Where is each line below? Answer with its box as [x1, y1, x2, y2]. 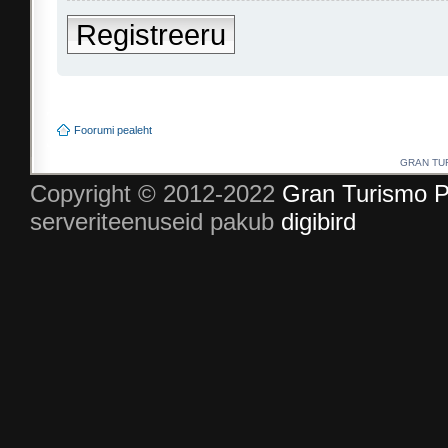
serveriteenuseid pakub [30, 207, 281, 235]
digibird [281, 207, 356, 235]
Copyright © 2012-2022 [30, 179, 282, 207]
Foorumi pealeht [74, 123, 152, 136]
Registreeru [76, 17, 226, 51]
